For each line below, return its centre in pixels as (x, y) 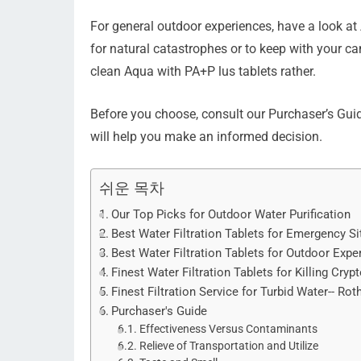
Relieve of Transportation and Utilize (228, 345)
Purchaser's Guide (160, 311)
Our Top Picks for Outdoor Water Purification (231, 214)
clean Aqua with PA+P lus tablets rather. (203, 71)
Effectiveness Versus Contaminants (228, 328)
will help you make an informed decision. (206, 136)
